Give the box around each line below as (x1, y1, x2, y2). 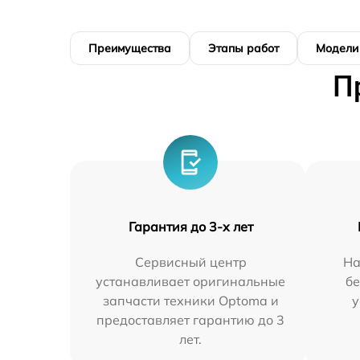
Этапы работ (208, 40, 279, 55)
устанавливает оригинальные (96, 272, 286, 289)
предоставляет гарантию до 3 (96, 311, 285, 328)
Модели (316, 40, 358, 55)
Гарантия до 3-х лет (128, 218, 253, 235)
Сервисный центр (134, 253, 247, 270)
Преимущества (88, 40, 171, 55)
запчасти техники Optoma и (102, 292, 279, 309)
